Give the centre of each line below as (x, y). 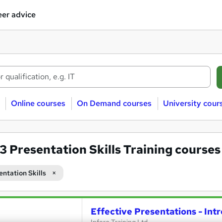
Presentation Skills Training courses (115, 149)
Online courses (38, 103)
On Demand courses (114, 103)
